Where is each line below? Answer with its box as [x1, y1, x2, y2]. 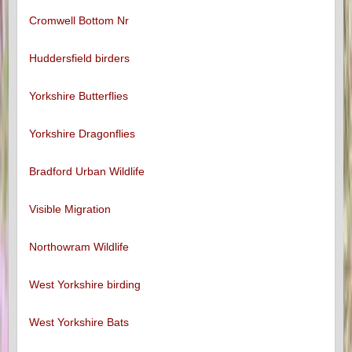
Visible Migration [28, 203, 111, 216]
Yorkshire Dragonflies [28, 127, 135, 141]
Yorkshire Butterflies [28, 90, 128, 103]
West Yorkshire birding [28, 278, 141, 291]
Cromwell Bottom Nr [28, 14, 129, 27]
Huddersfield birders [28, 52, 130, 65]
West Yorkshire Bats [28, 316, 129, 329]
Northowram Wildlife [28, 240, 129, 254]
